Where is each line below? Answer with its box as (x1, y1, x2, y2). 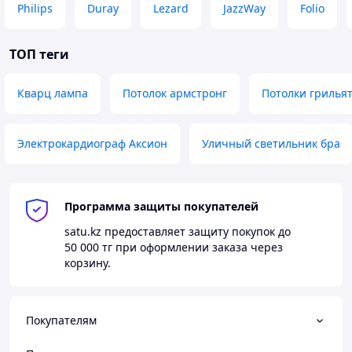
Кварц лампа (17, 86, 88, 101)
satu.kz (64, 224, 101, 239)
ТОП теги (9, 46, 69, 63)
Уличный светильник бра (202, 136, 340, 151)
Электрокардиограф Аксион (17, 136, 167, 151)
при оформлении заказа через (112, 240, 283, 255)
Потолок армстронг (123, 86, 227, 101)
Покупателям (26, 313, 97, 328)
